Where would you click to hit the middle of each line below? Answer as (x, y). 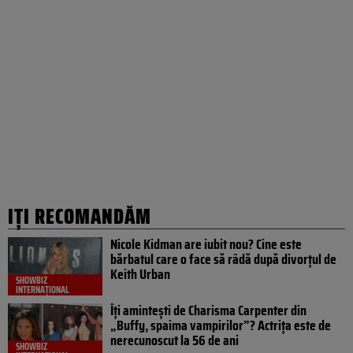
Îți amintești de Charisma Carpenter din (208, 311)
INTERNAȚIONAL (43, 290)
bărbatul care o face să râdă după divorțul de (223, 260)
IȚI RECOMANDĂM (80, 217)
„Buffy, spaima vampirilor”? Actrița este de (221, 326)
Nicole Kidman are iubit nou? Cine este (206, 245)
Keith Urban (140, 275)
